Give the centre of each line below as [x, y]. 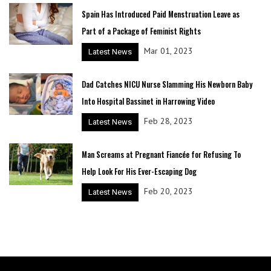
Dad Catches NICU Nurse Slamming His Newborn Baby [167, 84]
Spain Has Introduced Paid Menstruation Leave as [160, 14]
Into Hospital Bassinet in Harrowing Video [148, 101]
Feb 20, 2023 [168, 191]
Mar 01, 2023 [168, 51]
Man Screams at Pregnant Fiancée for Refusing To [161, 154]
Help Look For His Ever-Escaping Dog [139, 171]
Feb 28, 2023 [168, 121]
